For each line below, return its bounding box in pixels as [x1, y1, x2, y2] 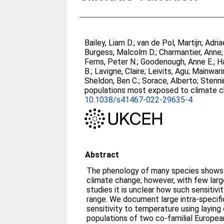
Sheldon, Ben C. [84, 76, 139, 85]
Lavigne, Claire [94, 66, 145, 76]
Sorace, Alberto [142, 76, 197, 85]
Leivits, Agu [148, 66, 189, 76]
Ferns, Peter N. [84, 57, 137, 66]
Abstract [85, 149, 119, 159]
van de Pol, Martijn [137, 38, 202, 47]
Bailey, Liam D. [84, 38, 134, 47]
